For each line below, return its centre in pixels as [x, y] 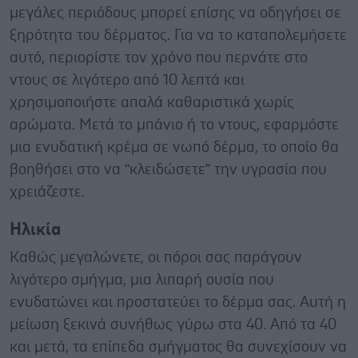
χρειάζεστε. [47, 192]
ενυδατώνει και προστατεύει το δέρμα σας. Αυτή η [178, 302]
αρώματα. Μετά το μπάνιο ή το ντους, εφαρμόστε [174, 125]
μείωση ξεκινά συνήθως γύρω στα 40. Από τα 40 [173, 324]
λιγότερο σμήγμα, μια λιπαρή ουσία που [142, 280]
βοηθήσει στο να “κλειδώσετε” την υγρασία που [168, 169]
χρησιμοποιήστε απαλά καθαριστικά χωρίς [152, 102]
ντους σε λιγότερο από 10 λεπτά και [127, 80]
